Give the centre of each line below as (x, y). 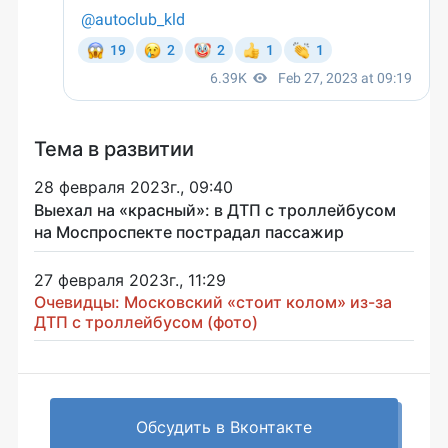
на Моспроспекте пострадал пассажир (189, 231)
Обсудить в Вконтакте (224, 426)
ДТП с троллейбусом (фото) (146, 321)
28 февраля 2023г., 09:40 (133, 186)
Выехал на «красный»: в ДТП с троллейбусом (215, 209)
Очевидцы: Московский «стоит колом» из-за (213, 301)
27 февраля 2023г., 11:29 (130, 279)
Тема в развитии (114, 148)
